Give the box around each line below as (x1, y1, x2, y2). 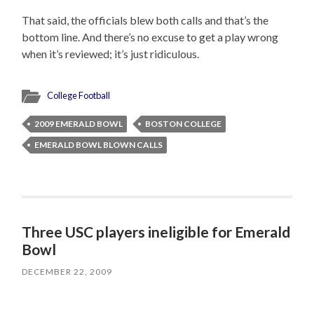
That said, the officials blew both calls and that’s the (22, 13, 269, 27)
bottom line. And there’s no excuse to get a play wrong (22, 30, 279, 44)
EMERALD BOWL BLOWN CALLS (34, 139, 163, 151)
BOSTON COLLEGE (145, 118, 222, 130)
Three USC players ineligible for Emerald (22, 223, 291, 241)
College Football (47, 90, 111, 102)
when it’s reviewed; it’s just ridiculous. (22, 47, 200, 61)
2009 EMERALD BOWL (34, 118, 123, 130)
